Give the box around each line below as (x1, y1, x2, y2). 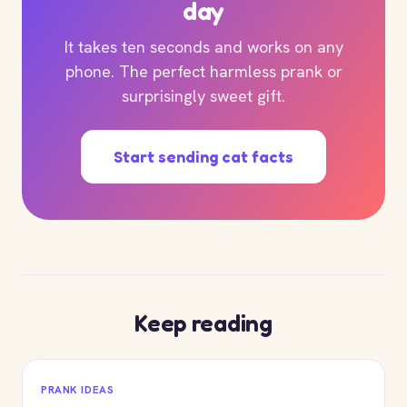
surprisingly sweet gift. (122, 85, 285, 106)
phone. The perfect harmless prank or (65, 61, 342, 82)
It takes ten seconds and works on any (64, 36, 343, 57)
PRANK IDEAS (41, 382, 114, 396)
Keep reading (134, 309, 273, 337)
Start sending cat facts (114, 146, 293, 166)
